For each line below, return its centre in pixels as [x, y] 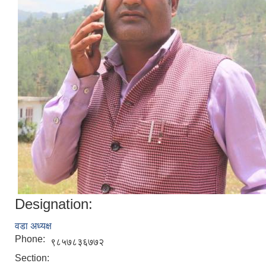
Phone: [31, 239]
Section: [33, 258]
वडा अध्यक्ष [33, 226]
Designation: [54, 204]
